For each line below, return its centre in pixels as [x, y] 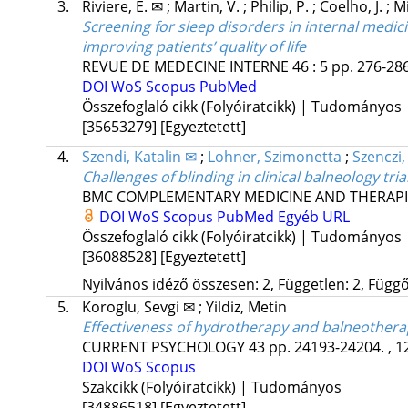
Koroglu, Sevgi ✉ [140, 307]
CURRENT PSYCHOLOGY [163, 347]
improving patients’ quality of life [194, 47]
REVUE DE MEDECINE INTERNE [185, 67]
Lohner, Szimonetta [274, 157]
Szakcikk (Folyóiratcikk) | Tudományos [211, 388]
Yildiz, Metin [246, 307]
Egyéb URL [313, 217]
